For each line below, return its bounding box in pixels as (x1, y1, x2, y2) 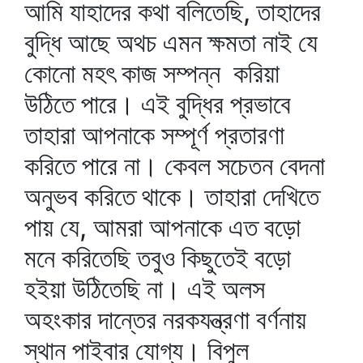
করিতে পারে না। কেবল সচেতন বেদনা (24, 150, 325, 181)
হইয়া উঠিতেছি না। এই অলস (24, 273, 265, 305)
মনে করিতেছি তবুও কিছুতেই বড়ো (24, 242, 291, 274)
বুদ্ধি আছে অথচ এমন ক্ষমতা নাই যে (24, 27, 318, 58)
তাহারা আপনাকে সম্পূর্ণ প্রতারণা (24, 119, 284, 151)
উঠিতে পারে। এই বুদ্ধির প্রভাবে (24, 88, 291, 120)
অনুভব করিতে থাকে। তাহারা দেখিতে (24, 181, 319, 212)
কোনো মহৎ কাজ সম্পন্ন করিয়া (24, 58, 280, 89)
